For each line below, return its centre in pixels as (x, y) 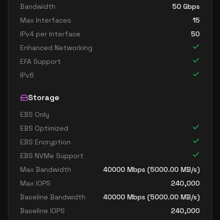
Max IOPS (35, 183)
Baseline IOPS (42, 211)
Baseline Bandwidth (53, 197)
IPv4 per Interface (50, 34)
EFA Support (41, 61)
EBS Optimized (44, 128)
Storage (44, 97)
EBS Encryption (45, 142)
